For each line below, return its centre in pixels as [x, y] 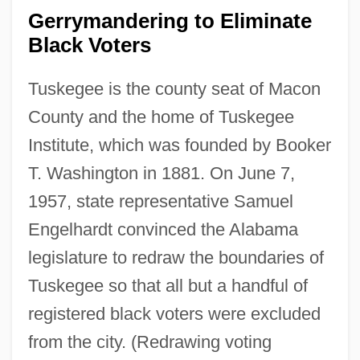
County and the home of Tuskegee [161, 117]
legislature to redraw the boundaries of [176, 257]
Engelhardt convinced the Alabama [163, 229]
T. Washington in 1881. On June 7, [161, 173]
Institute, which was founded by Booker [179, 145]
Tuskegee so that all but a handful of [168, 285]
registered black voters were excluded [174, 313]
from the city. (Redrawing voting [149, 342]
